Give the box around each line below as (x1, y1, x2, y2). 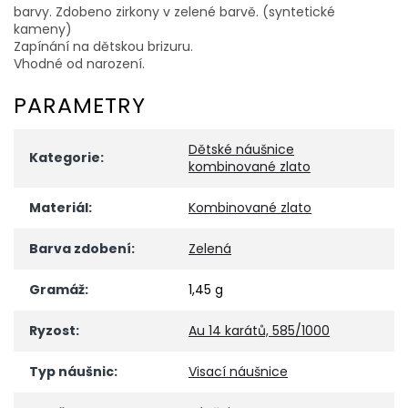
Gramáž (29, 280, 85, 300)
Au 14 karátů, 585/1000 (189, 321, 330, 341)
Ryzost (29, 321, 76, 341)
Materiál (29, 199, 88, 218)
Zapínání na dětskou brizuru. (14, 36, 193, 56)
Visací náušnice (189, 362, 288, 382)
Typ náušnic (29, 362, 114, 382)
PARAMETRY (14, 90, 146, 121)
